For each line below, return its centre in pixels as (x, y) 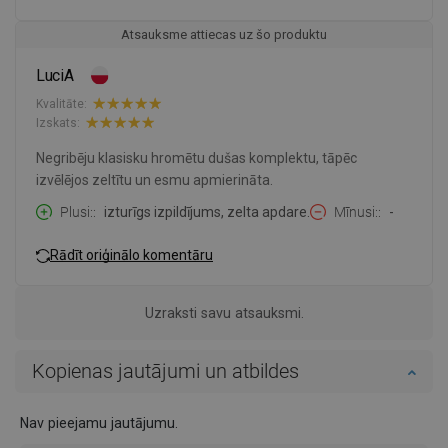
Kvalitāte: (61, 103)
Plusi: (76, 212)
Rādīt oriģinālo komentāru (131, 254)
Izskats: (58, 122)
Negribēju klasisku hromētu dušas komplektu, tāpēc (196, 158)
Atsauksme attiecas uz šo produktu (224, 35)
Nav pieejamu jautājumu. (99, 423)
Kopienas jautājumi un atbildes (165, 371)
